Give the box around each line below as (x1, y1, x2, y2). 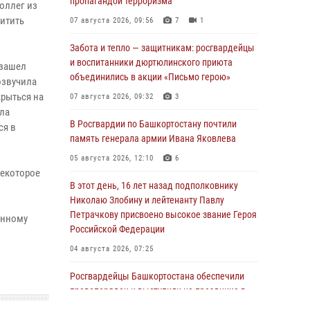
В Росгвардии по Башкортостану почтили (70, 118, 237, 129)
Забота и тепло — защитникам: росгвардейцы (70, 42, 255, 53)
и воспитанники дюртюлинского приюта (70, 57, 232, 68)
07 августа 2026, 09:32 (70, 92, 154, 101)
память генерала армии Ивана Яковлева (70, 133, 236, 144)
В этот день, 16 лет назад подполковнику (70, 180, 238, 191)
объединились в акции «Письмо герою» (70, 71, 230, 82)
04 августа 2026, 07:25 (70, 244, 154, 253)
